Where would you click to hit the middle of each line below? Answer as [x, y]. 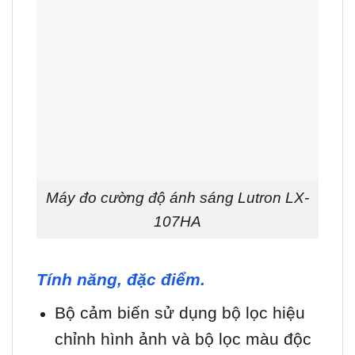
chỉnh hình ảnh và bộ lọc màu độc [183, 338]
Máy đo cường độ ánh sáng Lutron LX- [177, 197]
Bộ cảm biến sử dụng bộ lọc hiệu [179, 312]
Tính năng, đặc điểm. [121, 280]
